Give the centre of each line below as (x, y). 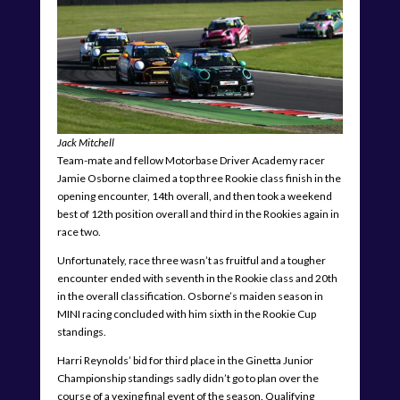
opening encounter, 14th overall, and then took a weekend (194, 196)
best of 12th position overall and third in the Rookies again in (198, 213)
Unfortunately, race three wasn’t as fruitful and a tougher (191, 260)
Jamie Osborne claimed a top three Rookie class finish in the (199, 178)
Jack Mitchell (85, 142)
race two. (79, 231)
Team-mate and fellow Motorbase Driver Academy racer (191, 160)
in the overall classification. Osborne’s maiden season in (190, 296)
